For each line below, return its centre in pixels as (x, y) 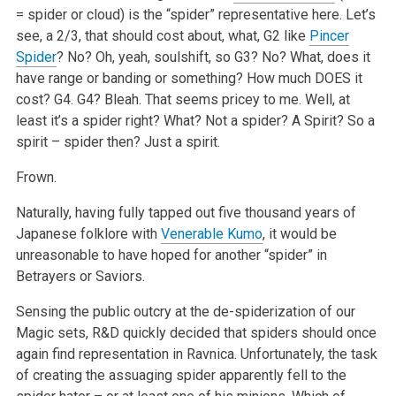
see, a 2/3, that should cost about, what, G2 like (162, 35)
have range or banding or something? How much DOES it (189, 78)
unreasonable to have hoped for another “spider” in (171, 255)
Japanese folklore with (88, 233)
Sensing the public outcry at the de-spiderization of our (185, 311)
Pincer (329, 35)
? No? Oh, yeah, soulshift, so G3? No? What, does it (213, 57)
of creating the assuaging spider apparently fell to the (181, 375)
